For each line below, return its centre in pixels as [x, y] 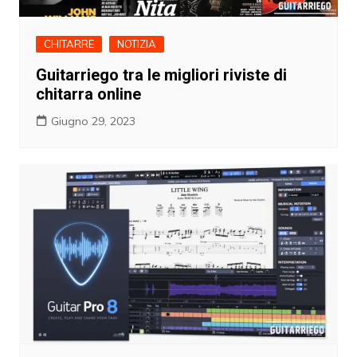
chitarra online [88, 94]
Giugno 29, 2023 [93, 122]
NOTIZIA [136, 44]
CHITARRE [69, 44]
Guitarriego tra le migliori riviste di [161, 75]
